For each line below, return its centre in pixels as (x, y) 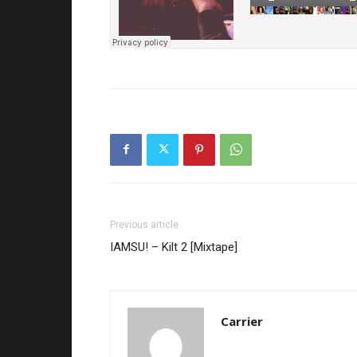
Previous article (144, 224)
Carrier (242, 321)
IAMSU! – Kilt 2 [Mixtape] (174, 247)
